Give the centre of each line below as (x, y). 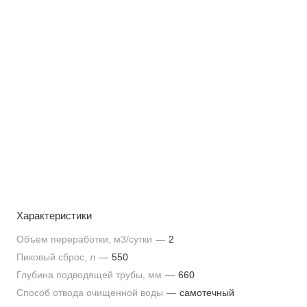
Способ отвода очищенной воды (91, 293)
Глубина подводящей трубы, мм (90, 275)
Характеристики (54, 216)
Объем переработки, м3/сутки (86, 239)
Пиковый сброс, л (57, 257)
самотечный (207, 293)
